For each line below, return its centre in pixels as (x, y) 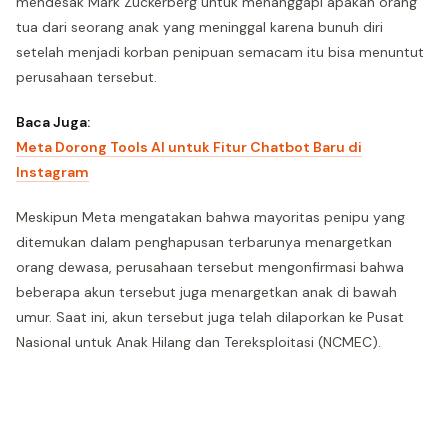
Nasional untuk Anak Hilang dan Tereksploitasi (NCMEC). (198, 342)
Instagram (52, 172)
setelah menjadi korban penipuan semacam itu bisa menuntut (220, 52)
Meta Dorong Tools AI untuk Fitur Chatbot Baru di (189, 147)
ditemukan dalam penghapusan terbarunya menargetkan (204, 242)
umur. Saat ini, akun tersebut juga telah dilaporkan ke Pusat (210, 317)
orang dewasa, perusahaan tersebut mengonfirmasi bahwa (210, 267)
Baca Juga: (53, 122)
